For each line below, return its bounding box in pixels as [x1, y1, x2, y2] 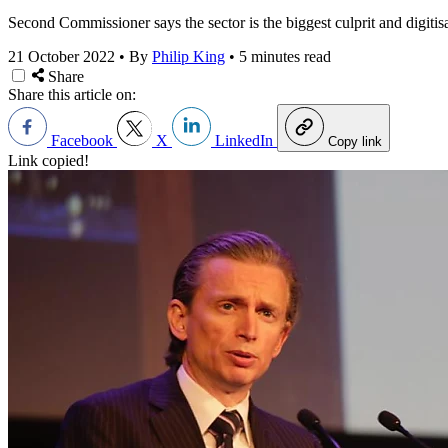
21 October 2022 [8, 47, 115, 65]
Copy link [328, 133, 382, 149]
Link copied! [8, 151, 89, 169]
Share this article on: [8, 85, 136, 103]
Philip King [152, 47, 225, 65]
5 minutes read [239, 47, 331, 65]
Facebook [47, 131, 117, 149]
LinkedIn [211, 131, 277, 149]
